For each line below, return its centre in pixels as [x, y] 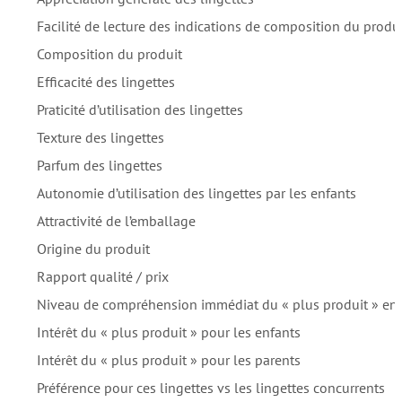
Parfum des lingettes [100, 165]
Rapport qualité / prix [103, 276]
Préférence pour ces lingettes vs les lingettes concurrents [211, 387]
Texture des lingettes [100, 137]
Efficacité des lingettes [106, 81]
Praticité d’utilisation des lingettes [140, 109]
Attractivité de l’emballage [116, 220]
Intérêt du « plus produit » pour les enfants [169, 332]
